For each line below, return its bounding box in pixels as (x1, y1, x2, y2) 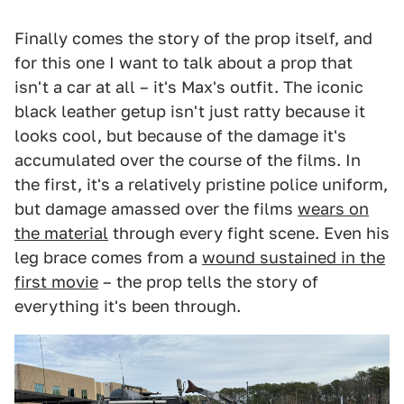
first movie (14, 272, 98, 292)
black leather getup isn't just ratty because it (14, 102, 365, 122)
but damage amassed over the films (14, 199, 298, 219)
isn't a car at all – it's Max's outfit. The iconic (14, 78, 363, 97)
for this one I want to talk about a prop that (14, 53, 353, 73)
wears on (298, 199, 369, 219)
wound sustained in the (202, 248, 385, 268)
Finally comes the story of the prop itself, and (14, 29, 372, 49)
